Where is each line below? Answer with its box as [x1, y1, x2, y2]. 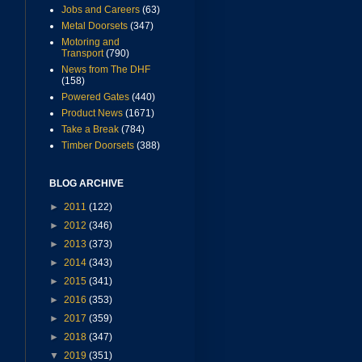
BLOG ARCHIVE [49, 178, 124, 190]
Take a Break [61, 124, 119, 136]
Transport [61, 48, 103, 60]
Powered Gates [61, 91, 129, 103]
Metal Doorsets [61, 20, 128, 32]
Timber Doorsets [61, 140, 134, 152]
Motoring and [61, 36, 120, 48]
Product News [61, 107, 123, 120]
